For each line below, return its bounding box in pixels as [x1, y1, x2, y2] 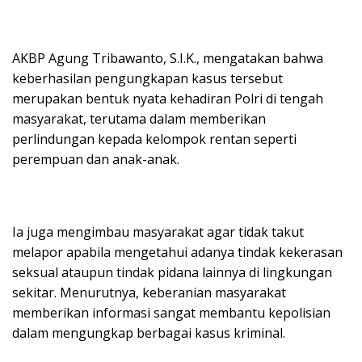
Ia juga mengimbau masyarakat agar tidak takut [12, 223, 304, 242]
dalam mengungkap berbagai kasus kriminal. [12, 324, 285, 343]
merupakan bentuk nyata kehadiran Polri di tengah [12, 90, 323, 108]
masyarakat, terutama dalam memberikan [12, 110, 266, 128]
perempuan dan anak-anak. [12, 150, 179, 169]
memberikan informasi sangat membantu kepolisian [12, 304, 330, 322]
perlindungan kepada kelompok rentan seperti [12, 130, 297, 149]
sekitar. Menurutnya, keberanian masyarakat [12, 284, 286, 302]
